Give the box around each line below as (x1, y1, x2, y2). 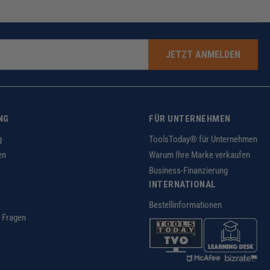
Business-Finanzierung (149, 165, 228, 177)
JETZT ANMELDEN (166, 48, 240, 60)
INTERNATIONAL (149, 179, 216, 190)
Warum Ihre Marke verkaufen (149, 149, 250, 161)
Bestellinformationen (149, 199, 222, 211)
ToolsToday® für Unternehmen (149, 134, 257, 145)
